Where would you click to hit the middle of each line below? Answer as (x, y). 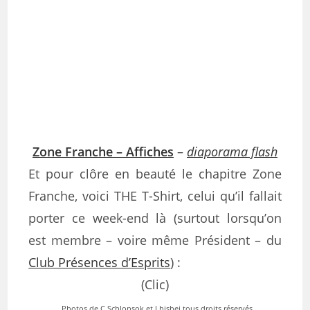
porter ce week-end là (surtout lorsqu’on (155, 218)
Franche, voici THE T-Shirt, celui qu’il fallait (155, 196)
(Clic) (155, 284)
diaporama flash (232, 152)
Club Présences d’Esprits (100, 262)
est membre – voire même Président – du (155, 240)
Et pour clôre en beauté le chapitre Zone (155, 174)
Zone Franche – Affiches (103, 152)
